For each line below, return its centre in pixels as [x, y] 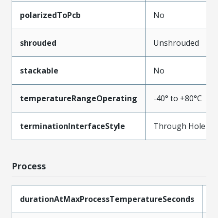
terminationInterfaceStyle [73, 126]
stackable [39, 70]
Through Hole [179, 126]
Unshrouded [176, 43]
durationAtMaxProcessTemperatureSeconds [107, 199]
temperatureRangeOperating [79, 98]
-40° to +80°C [178, 98]
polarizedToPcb [50, 15]
